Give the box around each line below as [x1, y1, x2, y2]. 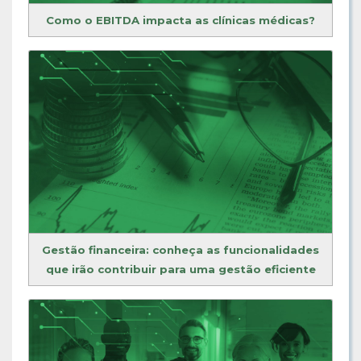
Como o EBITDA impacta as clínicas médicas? [46, 14, 315, 27]
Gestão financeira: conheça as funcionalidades [42, 243, 319, 256]
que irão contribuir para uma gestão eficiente [45, 262, 316, 276]
